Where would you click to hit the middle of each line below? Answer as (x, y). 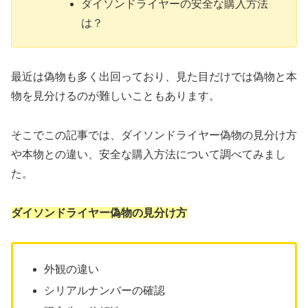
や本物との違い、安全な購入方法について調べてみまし (148, 154)
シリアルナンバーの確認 (105, 290)
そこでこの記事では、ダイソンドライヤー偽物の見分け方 (154, 135)
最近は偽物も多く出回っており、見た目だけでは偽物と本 (154, 76)
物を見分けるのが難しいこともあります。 (115, 96)
